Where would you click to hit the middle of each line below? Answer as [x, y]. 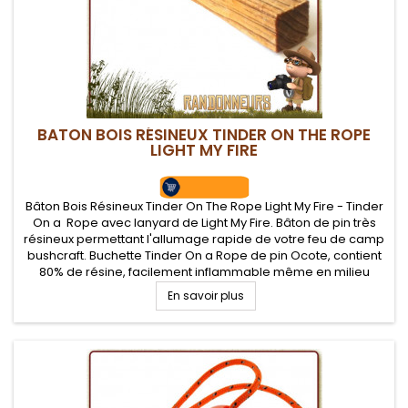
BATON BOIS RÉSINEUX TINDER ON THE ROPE [204, 135]
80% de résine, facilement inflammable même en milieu [204, 272]
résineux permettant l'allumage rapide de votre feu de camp [204, 239]
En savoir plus [205, 296]
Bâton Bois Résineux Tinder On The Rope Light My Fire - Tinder [204, 206]
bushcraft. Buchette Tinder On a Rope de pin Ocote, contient [204, 255]
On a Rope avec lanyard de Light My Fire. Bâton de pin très [204, 223]
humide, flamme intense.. [204, 288]
